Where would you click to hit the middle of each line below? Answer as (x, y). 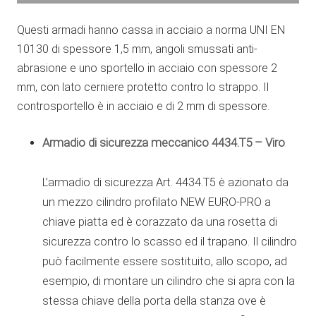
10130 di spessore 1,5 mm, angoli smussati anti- (137, 49)
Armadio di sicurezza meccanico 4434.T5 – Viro (164, 142)
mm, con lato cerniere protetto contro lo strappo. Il (143, 87)
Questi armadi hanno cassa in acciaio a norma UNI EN (151, 30)
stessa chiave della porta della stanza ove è (154, 300)
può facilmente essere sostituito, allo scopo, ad (165, 261)
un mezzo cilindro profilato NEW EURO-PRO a (157, 202)
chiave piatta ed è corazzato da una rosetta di (160, 221)
